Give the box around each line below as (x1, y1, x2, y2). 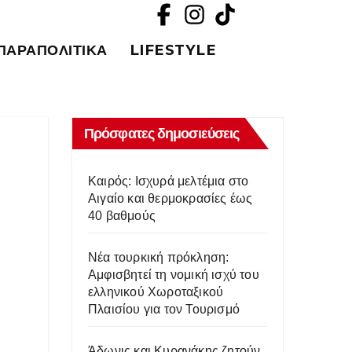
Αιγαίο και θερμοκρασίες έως (88, 192, 253, 205)
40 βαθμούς (88, 209, 156, 222)
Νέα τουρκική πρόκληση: (88, 251, 229, 264)
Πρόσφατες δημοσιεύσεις (84, 125, 240, 142)
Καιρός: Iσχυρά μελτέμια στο (88, 174, 249, 188)
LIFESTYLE (129, 41, 216, 59)
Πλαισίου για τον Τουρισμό (88, 302, 240, 316)
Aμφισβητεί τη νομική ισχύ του (88, 268, 259, 281)
